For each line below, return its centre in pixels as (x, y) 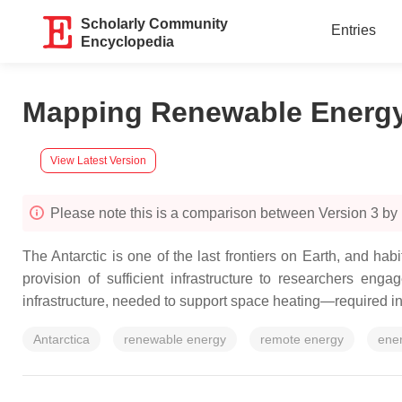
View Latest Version (98, 160)
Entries (353, 30)
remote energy (302, 339)
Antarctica (61, 339)
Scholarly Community (155, 24)
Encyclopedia (128, 42)
